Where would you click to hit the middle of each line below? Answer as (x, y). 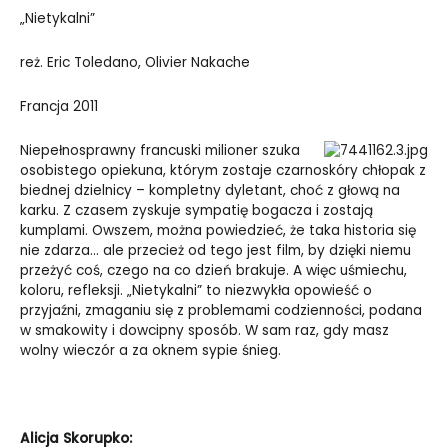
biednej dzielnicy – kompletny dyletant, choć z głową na (210, 191)
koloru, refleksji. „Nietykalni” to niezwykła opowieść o (196, 291)
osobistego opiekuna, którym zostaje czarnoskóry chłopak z (223, 171)
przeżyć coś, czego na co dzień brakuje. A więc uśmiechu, (213, 271)
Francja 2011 (59, 107)
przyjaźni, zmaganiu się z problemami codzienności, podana (221, 311)
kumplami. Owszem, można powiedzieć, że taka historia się (218, 231)
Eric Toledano (92, 63)
